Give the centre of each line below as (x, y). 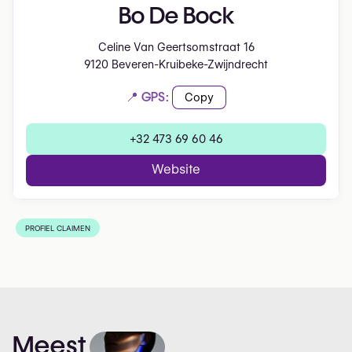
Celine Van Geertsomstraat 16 (176, 48)
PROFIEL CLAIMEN (58, 228)
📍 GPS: (147, 97)
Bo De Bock (176, 16)
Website (176, 170)
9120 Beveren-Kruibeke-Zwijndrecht (176, 65)
